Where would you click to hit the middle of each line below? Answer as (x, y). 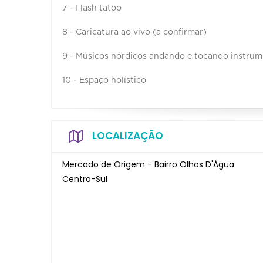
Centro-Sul (85, 179)
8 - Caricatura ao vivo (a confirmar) (136, 32)
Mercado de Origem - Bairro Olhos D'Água (148, 164)
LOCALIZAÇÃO (128, 135)
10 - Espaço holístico (104, 80)
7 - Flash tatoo (93, 8)
